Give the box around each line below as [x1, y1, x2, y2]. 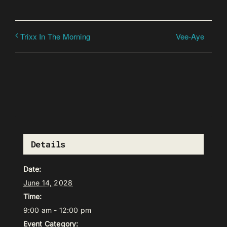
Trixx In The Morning [20, 30, 90, 42]
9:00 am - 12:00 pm [23, 206, 92, 215]
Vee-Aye [175, 30, 204, 42]
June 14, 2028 [23, 178, 73, 187]
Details [30, 138, 66, 150]
